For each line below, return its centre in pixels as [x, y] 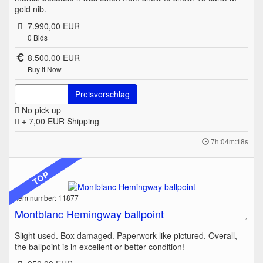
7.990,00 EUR [53, 26]
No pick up [40, 109]
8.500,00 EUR [53, 57]
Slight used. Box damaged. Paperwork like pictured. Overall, [126, 236]
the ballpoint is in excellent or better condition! [101, 247]
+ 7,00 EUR [43, 121]
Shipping [83, 121]
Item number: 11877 [47, 198]
